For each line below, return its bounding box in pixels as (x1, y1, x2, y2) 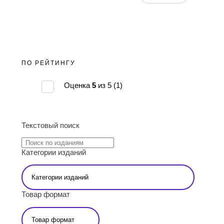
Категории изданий (21, 148, 86, 157)
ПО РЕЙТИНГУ (21, 59, 75, 67)
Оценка (64, 80, 92, 89)
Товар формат (21, 190, 70, 199)
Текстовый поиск (21, 120, 79, 129)
